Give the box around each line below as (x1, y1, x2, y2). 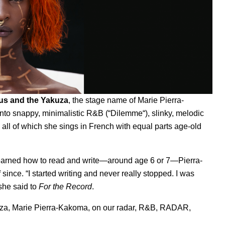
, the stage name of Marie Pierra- (68, 95, 184, 104)
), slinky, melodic (145, 108, 204, 118)
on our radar (92, 203, 135, 212)
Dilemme (110, 108, 143, 118)
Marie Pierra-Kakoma (12, 203, 88, 212)
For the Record (39, 182, 92, 191)
